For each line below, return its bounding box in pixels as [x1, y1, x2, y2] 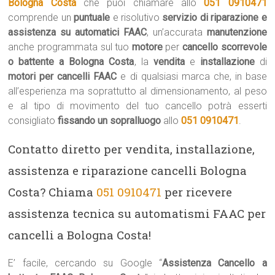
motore [131, 41, 163, 53]
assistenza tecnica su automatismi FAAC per [8, 206, 266, 221]
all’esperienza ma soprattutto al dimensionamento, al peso [8, 85, 267, 97]
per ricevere [161, 184, 233, 199]
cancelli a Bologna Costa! [8, 227, 152, 242]
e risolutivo [110, 12, 163, 23]
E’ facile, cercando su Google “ [8, 257, 162, 269]
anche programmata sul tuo [8, 41, 132, 53]
